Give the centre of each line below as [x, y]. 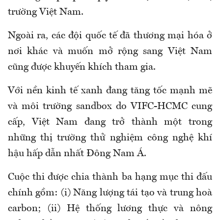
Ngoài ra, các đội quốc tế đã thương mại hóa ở [110, 36]
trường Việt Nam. [46, 12]
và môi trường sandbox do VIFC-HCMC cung [110, 106]
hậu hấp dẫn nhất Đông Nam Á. [77, 153]
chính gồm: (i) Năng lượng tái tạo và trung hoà [110, 193]
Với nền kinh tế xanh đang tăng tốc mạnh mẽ [110, 91]
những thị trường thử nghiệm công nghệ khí [110, 138]
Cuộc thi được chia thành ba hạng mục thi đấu [110, 177]
